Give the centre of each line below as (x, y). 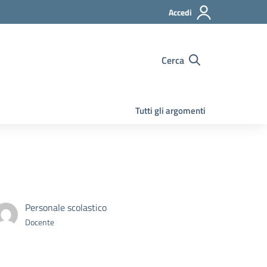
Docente (40, 222)
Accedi (180, 12)
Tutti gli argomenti (170, 111)
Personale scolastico (66, 207)
